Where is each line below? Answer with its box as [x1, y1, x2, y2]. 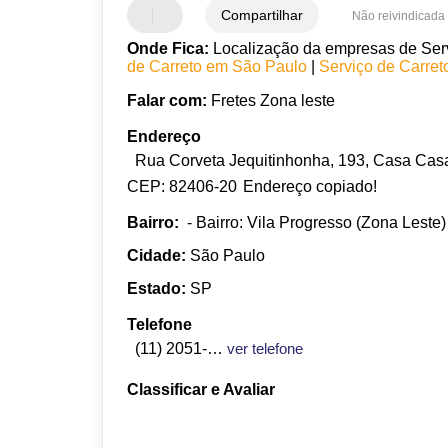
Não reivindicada [352, 8, 446, 23]
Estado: [127, 279, 187, 297]
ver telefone [227, 339, 304, 357]
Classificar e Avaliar [127, 380, 276, 398]
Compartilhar [221, 6, 304, 23]
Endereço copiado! [243, 177, 378, 195]
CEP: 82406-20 [127, 177, 238, 195]
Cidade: [127, 246, 187, 264]
